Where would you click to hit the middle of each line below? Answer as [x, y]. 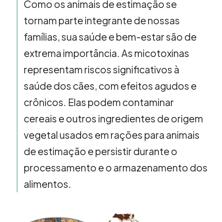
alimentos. [48, 184]
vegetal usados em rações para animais [112, 135]
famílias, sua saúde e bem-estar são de [111, 36]
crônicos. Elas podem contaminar [99, 102]
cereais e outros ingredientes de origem [114, 118]
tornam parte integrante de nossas [102, 20]
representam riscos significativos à [102, 69]
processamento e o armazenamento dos [116, 167]
